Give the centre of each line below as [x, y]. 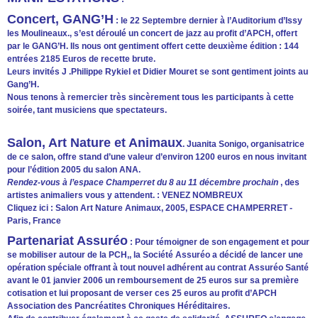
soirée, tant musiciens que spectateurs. [87, 110]
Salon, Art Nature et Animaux [95, 142]
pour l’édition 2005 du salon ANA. [74, 169]
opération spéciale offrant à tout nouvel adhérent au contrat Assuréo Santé [158, 267]
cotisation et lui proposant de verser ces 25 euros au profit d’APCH [142, 293]
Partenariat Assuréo [67, 240]
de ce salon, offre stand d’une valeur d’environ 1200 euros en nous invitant [157, 157]
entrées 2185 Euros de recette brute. [81, 59]
